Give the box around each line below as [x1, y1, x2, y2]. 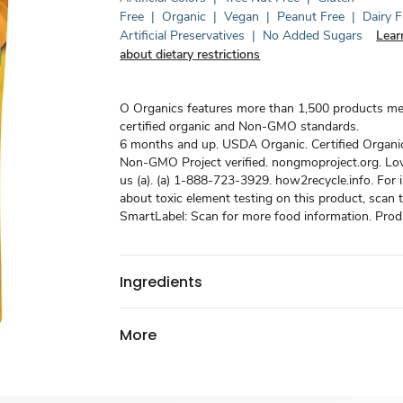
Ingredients [120, 271, 203, 292]
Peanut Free [277, 8, 345, 25]
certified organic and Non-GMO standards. [120, 118, 360, 135]
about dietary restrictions [120, 46, 261, 63]
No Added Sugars [263, 27, 363, 44]
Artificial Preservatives [120, 27, 246, 44]
